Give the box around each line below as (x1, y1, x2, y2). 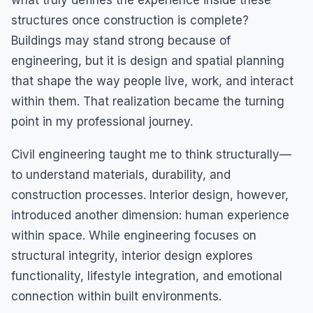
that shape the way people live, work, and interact (11, 74, 293, 88)
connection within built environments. (11, 289, 221, 303)
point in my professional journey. (11, 115, 193, 129)
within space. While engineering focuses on (11, 228, 256, 242)
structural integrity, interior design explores (11, 249, 253, 263)
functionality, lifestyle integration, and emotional (11, 269, 282, 283)
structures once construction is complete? (11, 13, 249, 27)
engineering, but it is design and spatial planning (11, 54, 284, 68)
